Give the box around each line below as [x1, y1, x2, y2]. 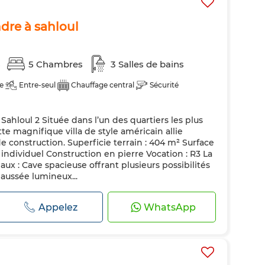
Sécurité [150, 80, 179, 89]
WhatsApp [144, 201, 196, 213]
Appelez [38, 201, 78, 213]
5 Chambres [28, 58, 83, 70]
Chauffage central [71, 80, 134, 89]
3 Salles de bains [111, 58, 184, 70]
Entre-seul [19, 80, 56, 89]
